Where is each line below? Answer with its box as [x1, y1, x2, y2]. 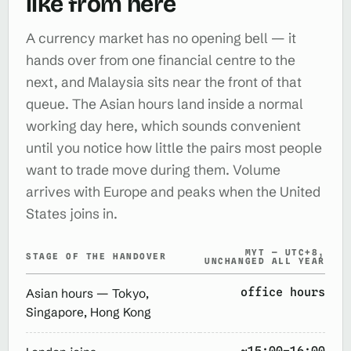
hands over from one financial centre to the [26, 51, 295, 69]
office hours [241, 284, 325, 299]
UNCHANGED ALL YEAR [204, 255, 325, 266]
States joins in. [26, 204, 118, 223]
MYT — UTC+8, [244, 246, 325, 258]
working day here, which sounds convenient [26, 117, 301, 135]
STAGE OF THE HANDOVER [26, 250, 167, 262]
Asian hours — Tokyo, [26, 285, 149, 301]
